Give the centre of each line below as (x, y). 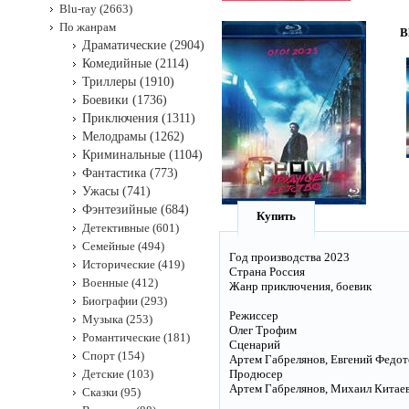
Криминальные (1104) (142, 155)
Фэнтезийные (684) (136, 210)
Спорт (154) (113, 356)
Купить (276, 216)
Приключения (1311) (139, 118)
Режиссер (254, 315)
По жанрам (88, 27)
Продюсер (256, 374)
